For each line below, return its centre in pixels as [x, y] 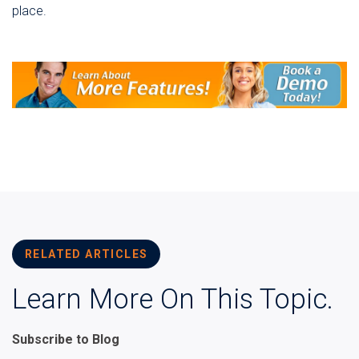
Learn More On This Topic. [173, 300]
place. [29, 11]
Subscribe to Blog [66, 340]
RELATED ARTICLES [87, 254]
